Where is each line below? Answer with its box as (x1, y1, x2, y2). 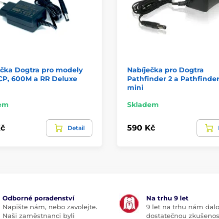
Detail (67, 124, 85, 131)
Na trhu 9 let (146, 194, 189, 202)
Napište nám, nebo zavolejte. (2, 202, 97, 211)
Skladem (127, 100, 159, 109)
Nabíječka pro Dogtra (127, 65, 204, 74)
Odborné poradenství (2, 194, 74, 202)
